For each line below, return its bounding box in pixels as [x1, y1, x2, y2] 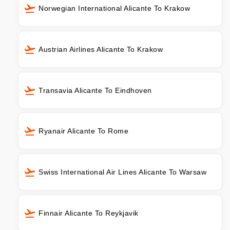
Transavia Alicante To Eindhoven [39, 86, 152, 94]
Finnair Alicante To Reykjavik [39, 209, 139, 218]
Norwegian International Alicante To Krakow [39, 4, 190, 12]
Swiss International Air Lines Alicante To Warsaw [39, 168, 206, 177]
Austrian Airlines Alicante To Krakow [39, 45, 163, 53]
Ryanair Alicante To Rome [39, 127, 128, 136]
